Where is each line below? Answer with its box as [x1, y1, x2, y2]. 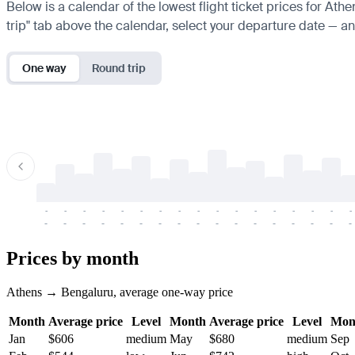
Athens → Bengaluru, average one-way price [6, 284, 233, 299]
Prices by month [6, 247, 139, 269]
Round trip [92, 60, 146, 75]
